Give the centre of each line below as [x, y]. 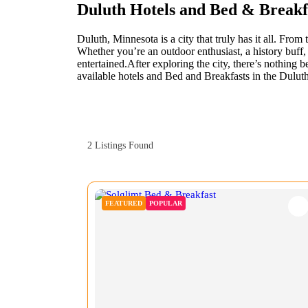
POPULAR [166, 203]
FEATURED [124, 203]
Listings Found [123, 145]
